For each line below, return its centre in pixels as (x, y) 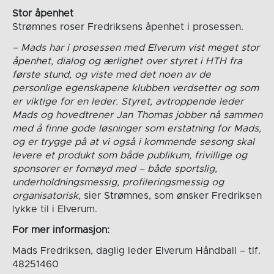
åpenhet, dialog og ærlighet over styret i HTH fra (127, 61)
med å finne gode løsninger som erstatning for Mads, (136, 128)
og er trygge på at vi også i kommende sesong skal (133, 142)
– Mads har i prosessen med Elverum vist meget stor (135, 47)
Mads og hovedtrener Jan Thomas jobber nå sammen (137, 115)
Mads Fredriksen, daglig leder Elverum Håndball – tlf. (136, 250)
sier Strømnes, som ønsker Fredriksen (171, 195)
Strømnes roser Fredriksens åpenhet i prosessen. (128, 27)
